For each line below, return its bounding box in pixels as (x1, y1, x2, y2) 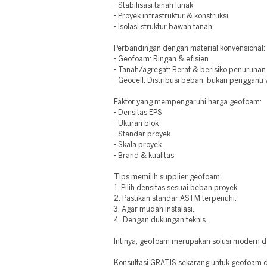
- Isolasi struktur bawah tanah (114, 24, 213, 30)
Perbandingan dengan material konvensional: (114, 45, 266, 52)
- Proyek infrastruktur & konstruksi (114, 13, 229, 20)
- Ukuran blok (114, 120, 159, 127)
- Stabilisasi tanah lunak (114, 2, 194, 9)
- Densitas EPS (114, 110, 163, 116)
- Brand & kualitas (114, 153, 175, 159)
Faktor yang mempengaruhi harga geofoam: (114, 99, 262, 105)
